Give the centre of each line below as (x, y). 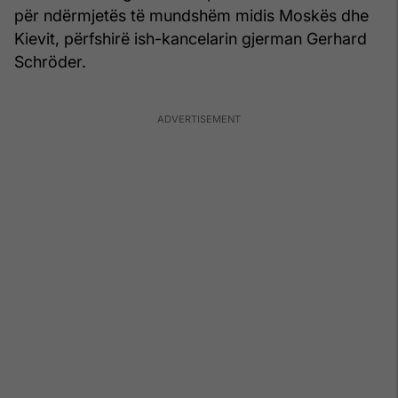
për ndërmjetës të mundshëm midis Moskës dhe (191, 15)
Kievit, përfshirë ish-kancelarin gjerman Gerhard (191, 38)
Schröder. (50, 61)
